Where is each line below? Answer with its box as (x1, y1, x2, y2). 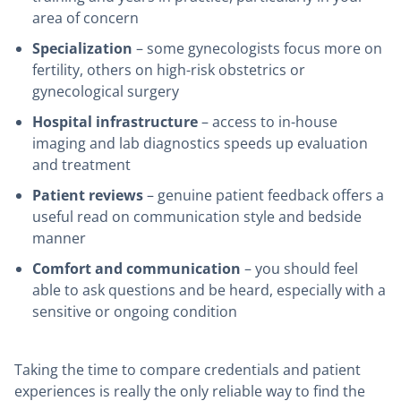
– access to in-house (198, 112, 337, 132)
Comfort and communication (32, 259, 241, 279)
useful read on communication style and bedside (32, 207, 362, 227)
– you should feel (241, 259, 358, 279)
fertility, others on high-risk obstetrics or (32, 60, 305, 81)
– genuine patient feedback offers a (143, 185, 384, 206)
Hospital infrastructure (32, 112, 198, 132)
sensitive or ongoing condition (32, 302, 237, 322)
